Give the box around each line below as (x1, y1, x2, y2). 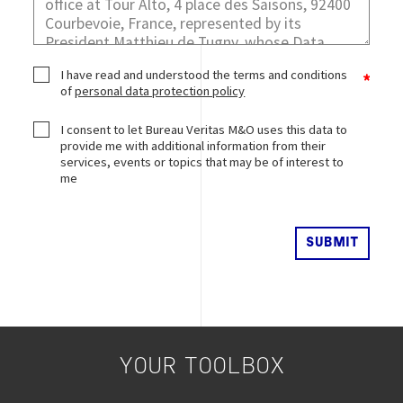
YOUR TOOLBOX (119, 356, 284, 378)
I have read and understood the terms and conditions (60, 66, 348, 83)
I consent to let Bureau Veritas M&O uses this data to (60, 121, 348, 138)
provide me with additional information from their (60, 137, 327, 154)
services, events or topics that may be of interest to (60, 153, 345, 170)
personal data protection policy (75, 82, 246, 99)
